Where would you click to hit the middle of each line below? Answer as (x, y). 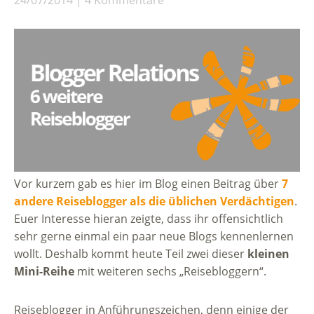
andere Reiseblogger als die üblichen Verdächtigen (154, 201)
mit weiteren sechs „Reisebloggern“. (170, 271)
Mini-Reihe (44, 271)
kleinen (268, 254)
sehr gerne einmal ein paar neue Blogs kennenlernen (154, 236)
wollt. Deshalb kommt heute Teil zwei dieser (131, 254)
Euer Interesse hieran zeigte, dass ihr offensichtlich (149, 219)
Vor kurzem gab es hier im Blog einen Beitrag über (148, 184)
